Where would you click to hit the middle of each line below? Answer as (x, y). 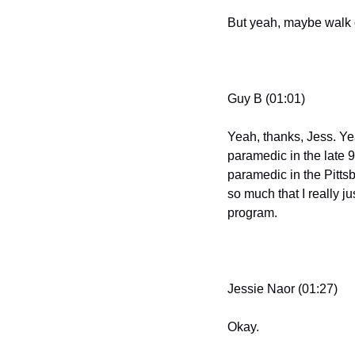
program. (252, 212)
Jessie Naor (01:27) (282, 288)
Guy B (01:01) (266, 98)
